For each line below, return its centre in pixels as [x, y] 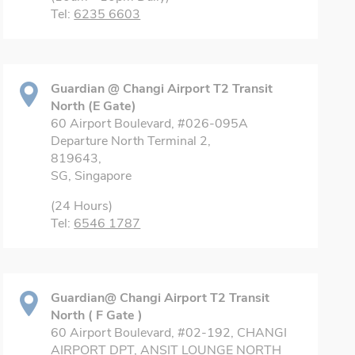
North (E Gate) [94, 106]
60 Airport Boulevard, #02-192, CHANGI [169, 333]
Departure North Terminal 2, [131, 141]
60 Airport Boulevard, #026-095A [150, 124]
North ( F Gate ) [97, 315]
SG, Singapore [92, 176]
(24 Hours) [82, 206]
